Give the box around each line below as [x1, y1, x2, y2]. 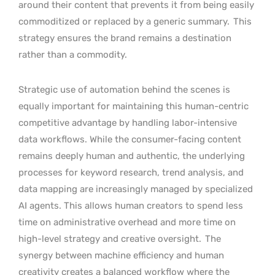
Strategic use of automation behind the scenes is [18, 83, 230, 95]
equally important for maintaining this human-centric [18, 100, 249, 112]
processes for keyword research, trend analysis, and [18, 166, 244, 178]
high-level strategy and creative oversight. [18, 233, 204, 244]
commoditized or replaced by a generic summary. [18, 15, 230, 27]
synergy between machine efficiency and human [18, 249, 224, 261]
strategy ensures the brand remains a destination [18, 32, 231, 44]
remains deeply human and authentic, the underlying [18, 150, 245, 161]
